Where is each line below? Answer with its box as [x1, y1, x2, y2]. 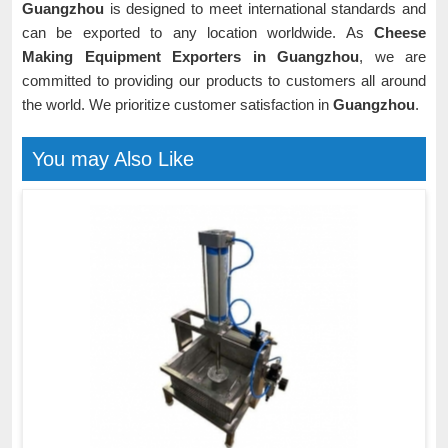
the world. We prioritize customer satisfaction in [22, 96, 333, 113]
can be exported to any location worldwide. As [22, 24, 374, 41]
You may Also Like [32, 148, 194, 170]
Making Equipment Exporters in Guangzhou [22, 48, 359, 65]
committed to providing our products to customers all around [22, 72, 426, 89]
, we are [359, 48, 426, 65]
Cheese [374, 24, 426, 41]
